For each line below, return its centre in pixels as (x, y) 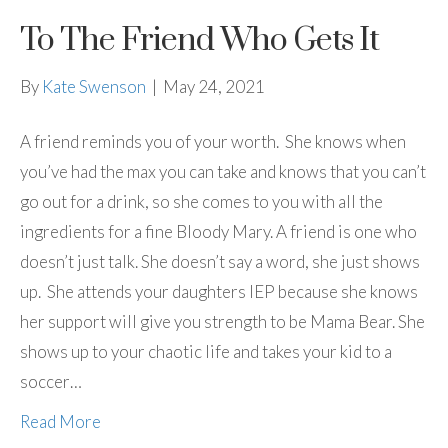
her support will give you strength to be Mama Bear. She (222, 321)
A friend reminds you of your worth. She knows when (213, 141)
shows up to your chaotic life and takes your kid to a (206, 351)
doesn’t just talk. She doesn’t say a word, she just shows (220, 261)
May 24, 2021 (214, 86)
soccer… (51, 381)
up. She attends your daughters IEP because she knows (219, 291)
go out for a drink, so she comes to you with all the (201, 201)
